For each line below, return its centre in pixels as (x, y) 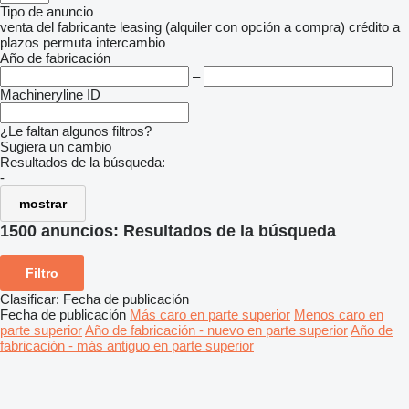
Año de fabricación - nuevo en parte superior (216, 330)
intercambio (131, 42)
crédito (369, 27)
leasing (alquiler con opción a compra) (232, 27)
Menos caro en (339, 314)
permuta (68, 42)
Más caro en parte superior (210, 314)
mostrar (43, 204)
